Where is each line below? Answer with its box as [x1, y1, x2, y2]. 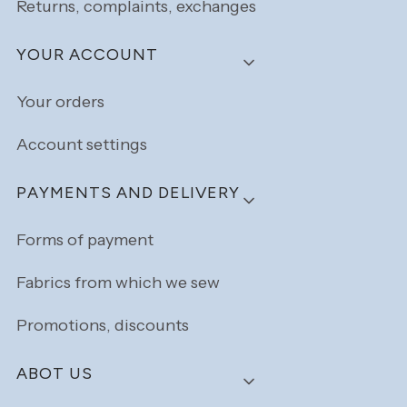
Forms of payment [16, 230, 154, 251]
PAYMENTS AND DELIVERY [16, 182, 240, 203]
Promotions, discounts [16, 315, 189, 336]
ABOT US [16, 362, 93, 383]
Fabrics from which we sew [16, 273, 220, 293]
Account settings [16, 134, 147, 155]
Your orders [16, 92, 104, 113]
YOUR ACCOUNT [16, 44, 158, 65]
